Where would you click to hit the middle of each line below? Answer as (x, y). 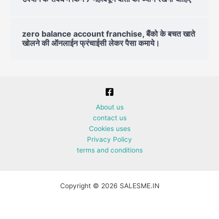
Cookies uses (109, 128)
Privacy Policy (109, 139)
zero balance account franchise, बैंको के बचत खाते (109, 33)
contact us (109, 118)
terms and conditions (109, 150)
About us (109, 107)
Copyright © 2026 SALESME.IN (109, 186)
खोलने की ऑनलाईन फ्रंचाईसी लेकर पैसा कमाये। (91, 43)
